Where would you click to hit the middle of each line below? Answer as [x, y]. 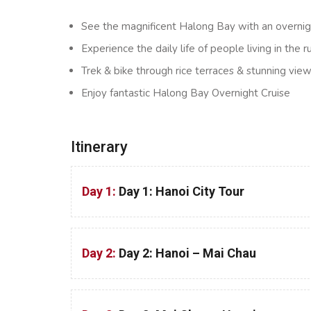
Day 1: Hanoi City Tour [182, 191]
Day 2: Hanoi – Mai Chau [187, 253]
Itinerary [99, 147]
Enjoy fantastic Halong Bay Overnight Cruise [186, 93]
